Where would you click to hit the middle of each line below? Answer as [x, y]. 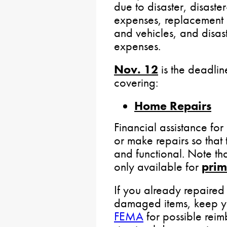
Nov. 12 [136, 69]
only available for [158, 166]
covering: [136, 82]
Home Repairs [173, 106]
